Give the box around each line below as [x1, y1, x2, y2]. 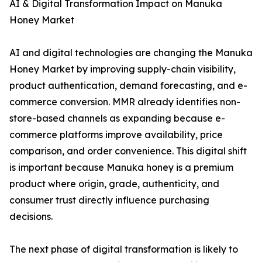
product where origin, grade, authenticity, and [9, 178, 219, 190]
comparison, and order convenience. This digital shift [9, 145, 247, 157]
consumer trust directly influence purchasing [9, 194, 209, 206]
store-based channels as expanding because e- [9, 112, 225, 125]
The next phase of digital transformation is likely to [9, 243, 238, 256]
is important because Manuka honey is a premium [9, 161, 233, 174]
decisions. [9, 211, 53, 223]
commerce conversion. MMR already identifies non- [9, 96, 240, 108]
